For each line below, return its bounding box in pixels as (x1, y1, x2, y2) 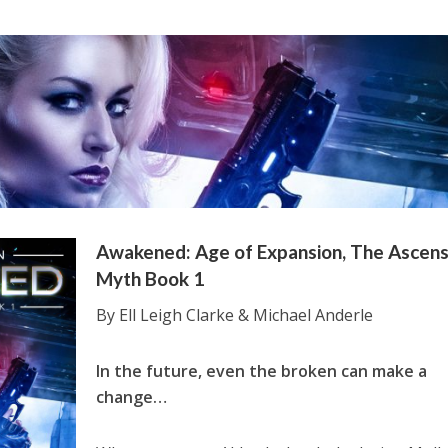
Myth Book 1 (96, 266, 205, 290)
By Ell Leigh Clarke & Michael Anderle (96, 303, 374, 326)
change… (96, 385, 168, 408)
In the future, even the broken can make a (96, 359, 428, 382)
